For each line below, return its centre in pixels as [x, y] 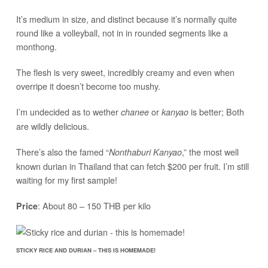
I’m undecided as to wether [68, 112]
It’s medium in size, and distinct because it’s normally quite [126, 19]
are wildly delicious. [52, 126]
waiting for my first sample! [66, 180]
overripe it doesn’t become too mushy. [88, 86]
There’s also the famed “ [62, 152]
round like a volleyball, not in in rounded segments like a [122, 33]
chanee [135, 112]
